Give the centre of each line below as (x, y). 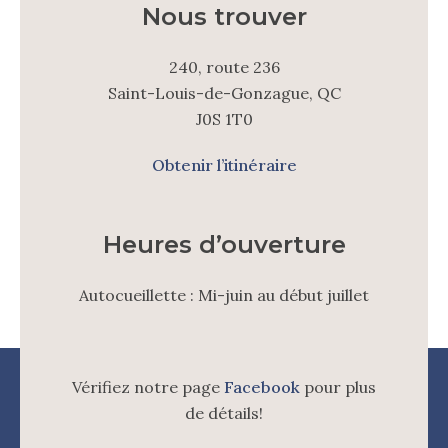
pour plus (338, 387)
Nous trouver (224, 16)
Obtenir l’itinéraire (224, 165)
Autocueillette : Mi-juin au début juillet (224, 295)
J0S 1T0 (224, 119)
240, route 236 (224, 67)
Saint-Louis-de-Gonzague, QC (224, 93)
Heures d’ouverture (224, 244)
